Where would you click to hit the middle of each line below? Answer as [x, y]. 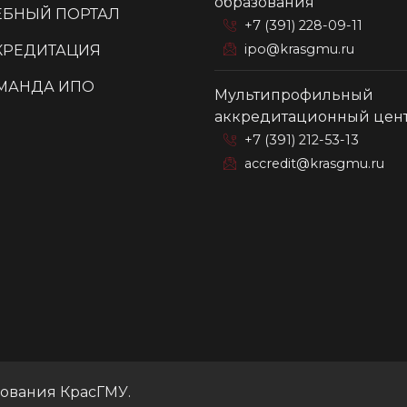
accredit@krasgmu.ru [314, 163]
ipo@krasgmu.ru [299, 49]
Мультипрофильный [294, 94]
